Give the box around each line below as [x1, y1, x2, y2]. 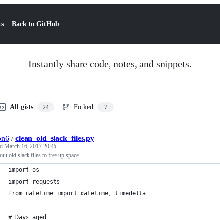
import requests [8, 178, 60, 185]
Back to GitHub [12, 20, 59, 27]
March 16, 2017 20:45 [4, 143, 56, 150]
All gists [10, 103, 33, 110]
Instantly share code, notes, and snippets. [28, 58, 192, 69]
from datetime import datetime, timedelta [8, 190, 146, 197]
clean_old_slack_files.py [15, 134, 94, 142]
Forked [74, 103, 93, 110]
